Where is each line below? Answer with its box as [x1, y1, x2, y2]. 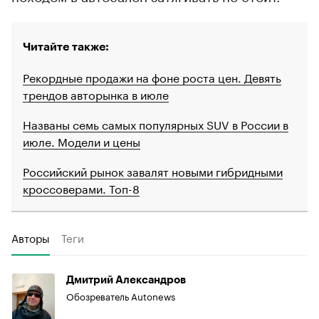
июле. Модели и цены [23, 132, 140, 150]
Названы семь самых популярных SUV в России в [23, 115, 288, 133]
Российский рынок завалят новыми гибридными [23, 162, 283, 180]
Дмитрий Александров [66, 275, 186, 286]
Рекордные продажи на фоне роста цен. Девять [23, 68, 281, 86]
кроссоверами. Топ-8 [23, 179, 140, 197]
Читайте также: [23, 41, 109, 53]
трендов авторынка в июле [23, 85, 169, 103]
